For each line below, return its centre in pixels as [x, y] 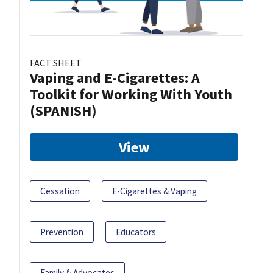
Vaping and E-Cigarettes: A [115, 78]
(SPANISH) [63, 111]
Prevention [62, 232]
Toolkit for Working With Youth [131, 94]
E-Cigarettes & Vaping [154, 191]
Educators [136, 232]
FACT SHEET [56, 63]
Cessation [60, 191]
